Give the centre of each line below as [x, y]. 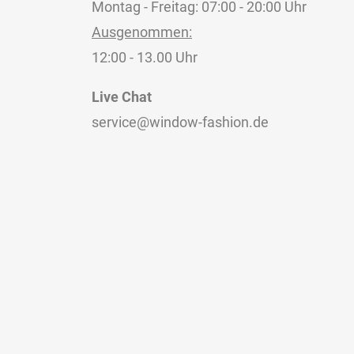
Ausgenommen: [142, 32]
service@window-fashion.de [180, 122]
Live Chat [122, 96]
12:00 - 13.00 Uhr [145, 57]
